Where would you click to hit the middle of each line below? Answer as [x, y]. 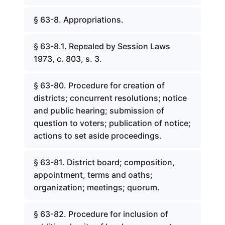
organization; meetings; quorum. [97, 187]
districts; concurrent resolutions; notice [110, 98]
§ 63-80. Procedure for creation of [99, 85]
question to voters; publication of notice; [112, 123]
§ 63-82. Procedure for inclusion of [101, 214]
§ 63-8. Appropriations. [79, 20]
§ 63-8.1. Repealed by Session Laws [102, 46]
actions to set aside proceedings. [98, 136]
